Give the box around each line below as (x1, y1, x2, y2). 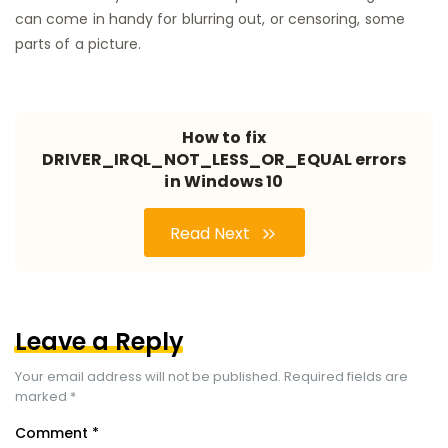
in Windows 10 (164, 170, 284, 194)
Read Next (169, 222, 254, 246)
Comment (15, 423, 92, 444)
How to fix (182, 126, 266, 150)
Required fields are (284, 367, 408, 387)
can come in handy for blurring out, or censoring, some (15, 9, 405, 30)
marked (15, 387, 70, 407)
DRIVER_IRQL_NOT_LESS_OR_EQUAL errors (41, 148, 407, 172)
